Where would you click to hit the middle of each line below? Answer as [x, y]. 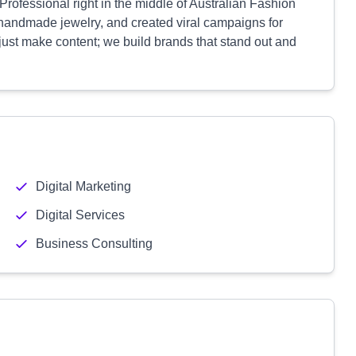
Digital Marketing [83, 186]
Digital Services [80, 215]
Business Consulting [94, 244]
